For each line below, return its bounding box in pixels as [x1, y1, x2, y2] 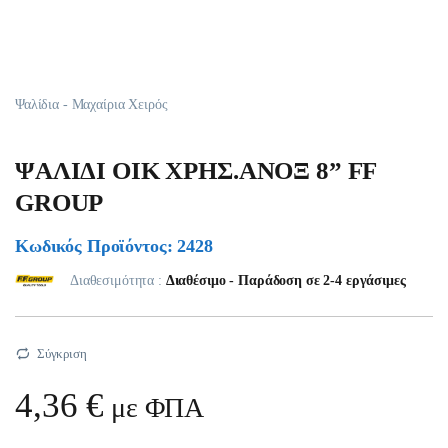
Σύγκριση [36, 346, 87, 362]
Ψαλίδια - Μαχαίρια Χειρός [15, 96, 168, 112]
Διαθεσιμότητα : [70, 273, 166, 289]
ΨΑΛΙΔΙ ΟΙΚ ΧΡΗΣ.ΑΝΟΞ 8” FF [15, 157, 377, 185]
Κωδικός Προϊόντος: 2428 [15, 236, 213, 257]
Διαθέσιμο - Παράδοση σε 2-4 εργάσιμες [165, 273, 406, 289]
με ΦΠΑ [104, 392, 205, 424]
